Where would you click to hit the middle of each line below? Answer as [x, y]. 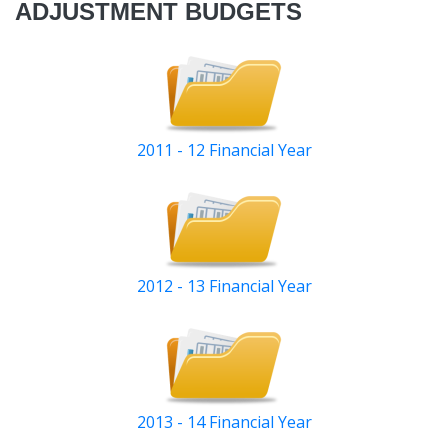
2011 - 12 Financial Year [224, 150]
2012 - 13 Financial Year [224, 286]
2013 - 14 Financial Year [224, 422]
